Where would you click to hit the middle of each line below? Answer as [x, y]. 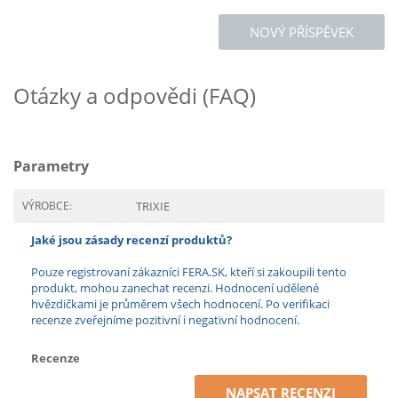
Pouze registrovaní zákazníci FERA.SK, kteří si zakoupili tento [189, 272]
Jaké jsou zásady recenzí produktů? [131, 240]
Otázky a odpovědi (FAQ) [135, 96]
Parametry [51, 166]
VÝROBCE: [47, 206]
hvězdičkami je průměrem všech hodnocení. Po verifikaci [180, 304]
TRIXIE [153, 206]
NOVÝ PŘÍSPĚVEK [302, 32]
